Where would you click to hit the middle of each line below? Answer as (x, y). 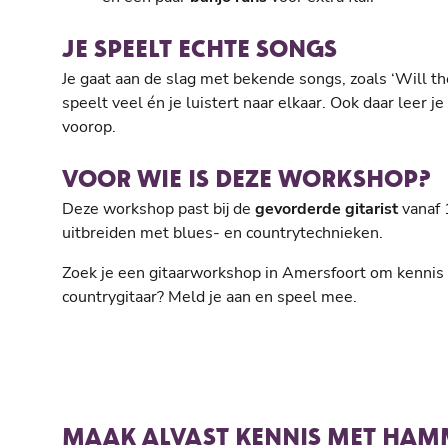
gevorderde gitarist (326, 209)
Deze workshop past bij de (158, 209)
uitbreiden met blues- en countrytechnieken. (222, 233)
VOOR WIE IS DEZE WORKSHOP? (246, 177)
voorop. (89, 127)
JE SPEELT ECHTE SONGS (199, 47)
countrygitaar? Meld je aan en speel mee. (209, 297)
